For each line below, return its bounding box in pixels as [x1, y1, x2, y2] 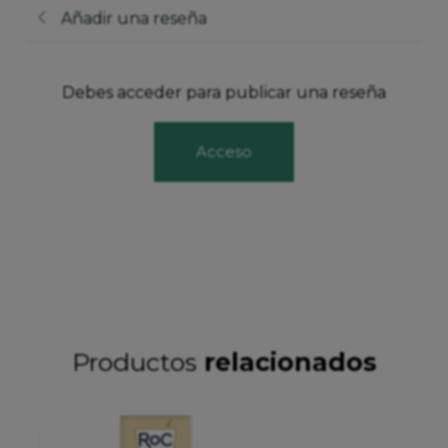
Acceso [196, 142, 252, 162]
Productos [71, 347, 204, 378]
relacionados [203, 347, 377, 378]
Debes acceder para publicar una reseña [62, 83, 386, 103]
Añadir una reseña [61, 8, 207, 28]
